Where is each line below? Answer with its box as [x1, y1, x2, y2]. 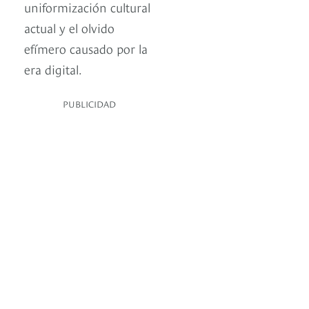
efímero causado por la [24, 39, 148, 57]
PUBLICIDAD [63, 97, 116, 110]
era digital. [24, 60, 82, 78]
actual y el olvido [24, 19, 114, 37]
